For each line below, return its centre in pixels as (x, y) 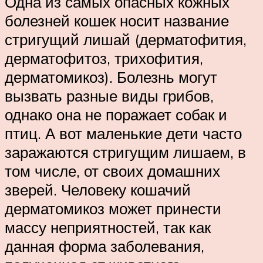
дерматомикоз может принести (113, 209)
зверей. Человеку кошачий (98, 190)
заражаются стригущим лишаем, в (125, 152)
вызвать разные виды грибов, (109, 96)
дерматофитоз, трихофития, (104, 58)
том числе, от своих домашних (112, 171)
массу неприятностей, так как (108, 227)
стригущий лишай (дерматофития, (126, 40)
